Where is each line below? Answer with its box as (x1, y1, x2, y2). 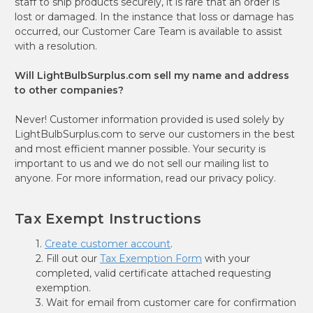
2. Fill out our (36, 252, 100, 265)
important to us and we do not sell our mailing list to (15, 156, 269, 170)
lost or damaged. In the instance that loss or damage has (15, 10, 293, 23)
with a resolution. (15, 39, 97, 52)
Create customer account (45, 237, 170, 250)
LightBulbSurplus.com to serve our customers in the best (15, 127, 295, 140)
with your (202, 252, 250, 265)
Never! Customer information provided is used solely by (15, 112, 284, 126)
